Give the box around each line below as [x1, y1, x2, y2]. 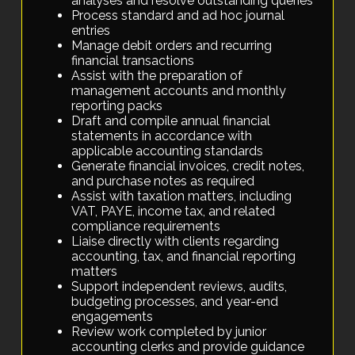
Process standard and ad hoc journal [71, 8, 285, 24]
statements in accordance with [71, 128, 253, 144]
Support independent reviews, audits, [71, 279, 288, 295]
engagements [71, 309, 154, 325]
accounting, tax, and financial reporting [71, 249, 296, 265]
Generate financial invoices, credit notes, [71, 158, 305, 174]
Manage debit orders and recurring [71, 38, 273, 54]
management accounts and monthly [71, 83, 287, 99]
